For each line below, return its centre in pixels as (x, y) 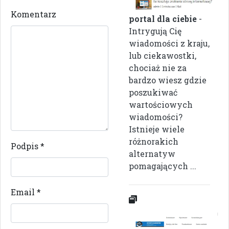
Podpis (26, 146)
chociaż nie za (158, 68)
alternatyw (152, 154)
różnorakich (154, 141)
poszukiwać (153, 92)
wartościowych (161, 105)
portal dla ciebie (163, 19)
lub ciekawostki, (163, 55)
